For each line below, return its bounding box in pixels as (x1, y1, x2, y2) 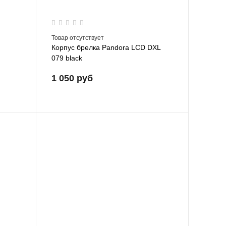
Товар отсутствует (51, 34, 104, 41)
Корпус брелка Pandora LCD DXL (51, 43, 160, 51)
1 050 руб (51, 73, 93, 83)
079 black (51, 53, 82, 62)
